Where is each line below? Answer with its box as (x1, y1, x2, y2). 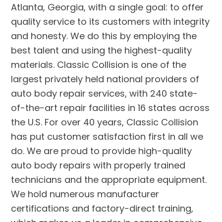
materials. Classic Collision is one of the (11, 58, 187, 71)
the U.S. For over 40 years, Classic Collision (11, 115, 199, 128)
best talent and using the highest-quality (11, 44, 192, 56)
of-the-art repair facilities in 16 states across (11, 101, 210, 114)
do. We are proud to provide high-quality (11, 144, 192, 157)
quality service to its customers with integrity (11, 15, 210, 28)
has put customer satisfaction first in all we (11, 130, 204, 143)
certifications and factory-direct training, (11, 202, 194, 215)
